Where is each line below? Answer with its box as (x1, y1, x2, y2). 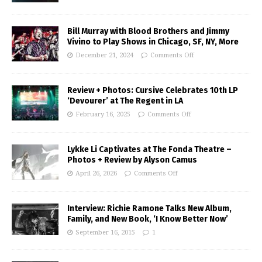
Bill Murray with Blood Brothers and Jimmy (67, 26, 229, 37)
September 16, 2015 (75, 229, 135, 237)
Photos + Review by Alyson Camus (67, 155, 197, 166)
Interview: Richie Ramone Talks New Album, (67, 204, 232, 214)
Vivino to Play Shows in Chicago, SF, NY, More (67, 37, 239, 47)
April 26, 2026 (75, 170, 117, 178)
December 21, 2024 (75, 51, 133, 60)
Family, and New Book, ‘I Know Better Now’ (67, 214, 228, 225)
